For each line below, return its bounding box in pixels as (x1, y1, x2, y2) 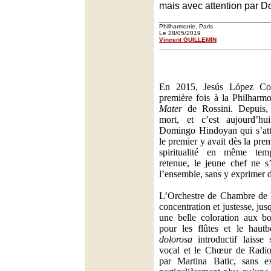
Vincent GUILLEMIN (159, 36, 217, 43)
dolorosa (159, 234, 192, 244)
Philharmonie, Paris (159, 23, 213, 30)
